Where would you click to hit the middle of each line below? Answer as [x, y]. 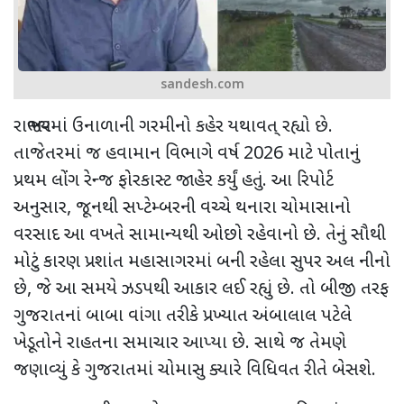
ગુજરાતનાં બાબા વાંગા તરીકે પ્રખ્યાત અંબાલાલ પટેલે [183, 316]
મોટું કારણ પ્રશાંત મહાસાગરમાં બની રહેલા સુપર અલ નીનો [202, 262]
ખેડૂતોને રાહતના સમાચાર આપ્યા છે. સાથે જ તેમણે [180, 343]
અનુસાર [40, 208]
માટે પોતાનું [321, 154]
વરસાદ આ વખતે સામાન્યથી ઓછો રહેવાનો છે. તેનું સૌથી [200, 235]
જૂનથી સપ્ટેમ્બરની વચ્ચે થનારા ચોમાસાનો [213, 208]
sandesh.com [202, 85]
